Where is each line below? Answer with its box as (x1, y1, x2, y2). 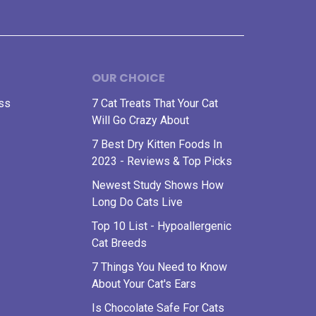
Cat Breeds (92, 236, 147, 250)
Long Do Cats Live (92, 195, 183, 209)
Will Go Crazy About (92, 114, 189, 127)
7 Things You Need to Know (92, 260, 227, 274)
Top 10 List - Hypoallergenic (92, 219, 231, 233)
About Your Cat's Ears (92, 277, 196, 291)
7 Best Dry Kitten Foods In (92, 138, 222, 151)
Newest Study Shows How (92, 178, 224, 192)
